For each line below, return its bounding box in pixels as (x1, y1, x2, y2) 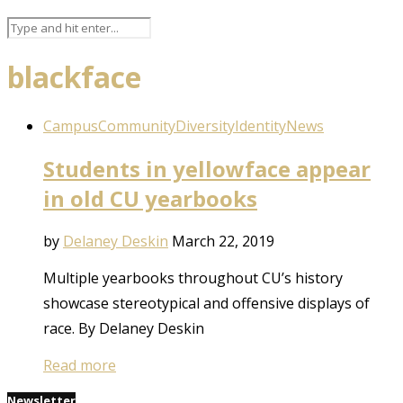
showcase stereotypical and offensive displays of (43, 292, 370, 313)
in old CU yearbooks (43, 183, 257, 213)
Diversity (175, 115, 235, 136)
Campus (43, 115, 98, 136)
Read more (43, 354, 116, 375)
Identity (235, 115, 286, 136)
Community (98, 115, 175, 136)
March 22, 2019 (172, 230, 274, 251)
